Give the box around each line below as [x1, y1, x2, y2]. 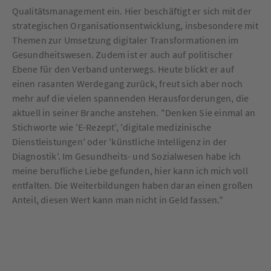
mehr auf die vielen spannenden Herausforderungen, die [11, 91, 249, 104]
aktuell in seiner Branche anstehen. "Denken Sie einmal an [11, 106, 256, 119]
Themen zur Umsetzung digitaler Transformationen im [11, 33, 239, 46]
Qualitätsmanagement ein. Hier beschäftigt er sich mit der [11, 4, 252, 17]
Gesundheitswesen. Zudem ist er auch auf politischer [11, 48, 233, 60]
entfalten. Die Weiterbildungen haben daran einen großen [11, 178, 253, 191]
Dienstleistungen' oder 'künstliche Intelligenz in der [11, 135, 227, 148]
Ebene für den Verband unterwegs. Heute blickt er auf [11, 62, 235, 75]
